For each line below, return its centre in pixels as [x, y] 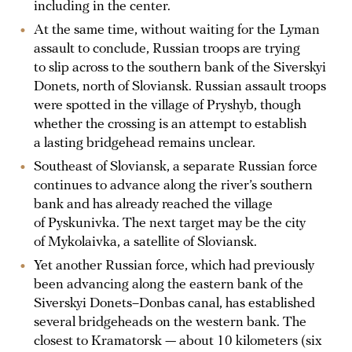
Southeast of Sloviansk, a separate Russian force [176, 167]
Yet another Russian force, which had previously [174, 266]
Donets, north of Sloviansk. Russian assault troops [180, 86]
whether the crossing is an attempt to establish [170, 124]
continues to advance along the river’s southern [173, 185]
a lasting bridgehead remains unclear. [145, 143]
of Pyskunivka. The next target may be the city [170, 223]
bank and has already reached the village [153, 204]
